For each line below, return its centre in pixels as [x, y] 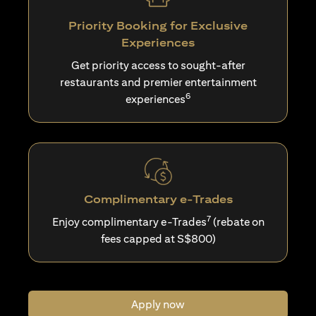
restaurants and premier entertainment [158, 83]
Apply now [158, 305]
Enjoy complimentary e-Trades [129, 222]
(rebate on [237, 222]
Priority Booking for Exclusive [158, 26]
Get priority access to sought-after [158, 66]
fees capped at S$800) [158, 239]
